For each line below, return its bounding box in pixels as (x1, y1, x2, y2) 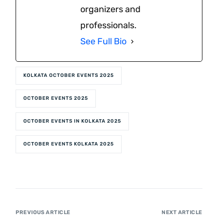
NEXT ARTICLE (162, 209, 202, 216)
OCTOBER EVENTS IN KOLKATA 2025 (23, 118, 122, 124)
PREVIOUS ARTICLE (16, 209, 71, 216)
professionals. (80, 19, 137, 31)
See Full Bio (80, 36, 127, 47)
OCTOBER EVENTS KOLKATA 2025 (23, 141, 114, 147)
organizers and (80, 3, 141, 15)
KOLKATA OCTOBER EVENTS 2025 (23, 72, 114, 78)
